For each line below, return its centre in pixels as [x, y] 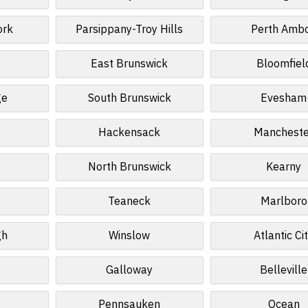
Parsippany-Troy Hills [130, 30]
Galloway [130, 270]
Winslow [130, 236]
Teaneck [130, 201]
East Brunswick [130, 64]
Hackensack [130, 133]
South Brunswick [129, 98]
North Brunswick [129, 167]
